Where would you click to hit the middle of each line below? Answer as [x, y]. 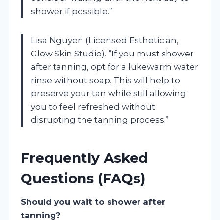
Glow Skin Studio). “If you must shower [112, 53]
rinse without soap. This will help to [106, 80]
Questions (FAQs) [83, 178]
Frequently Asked [84, 157]
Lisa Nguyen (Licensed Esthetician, [105, 40]
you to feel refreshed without [93, 106]
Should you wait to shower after [93, 202]
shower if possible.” [72, 11]
